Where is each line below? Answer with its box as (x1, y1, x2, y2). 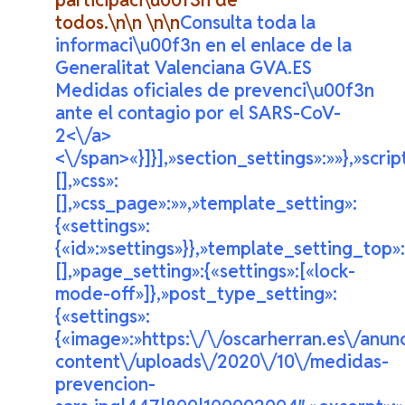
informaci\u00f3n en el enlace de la (55, 33, 353, 58)
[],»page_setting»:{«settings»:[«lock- (55, 259, 356, 284)
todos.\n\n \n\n (55, 11, 181, 35)
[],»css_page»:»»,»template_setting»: (55, 192, 358, 216)
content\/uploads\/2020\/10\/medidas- (55, 350, 390, 374)
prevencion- (55, 372, 156, 397)
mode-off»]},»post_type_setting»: (55, 282, 338, 306)
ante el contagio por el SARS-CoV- (55, 101, 342, 126)
